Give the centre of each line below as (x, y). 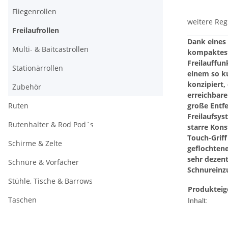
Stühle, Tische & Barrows (50, 181)
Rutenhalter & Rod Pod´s (51, 124)
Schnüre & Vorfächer (44, 162)
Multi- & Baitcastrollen (50, 49)
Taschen (22, 200)
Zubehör (27, 87)
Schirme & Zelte (35, 143)
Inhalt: (198, 201)
